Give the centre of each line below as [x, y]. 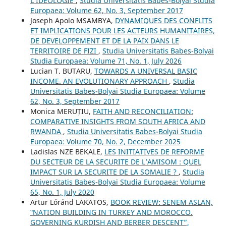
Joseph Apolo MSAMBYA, [72, 21]
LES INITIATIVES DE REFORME [154, 152]
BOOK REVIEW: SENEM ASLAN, [161, 202]
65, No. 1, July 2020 [62, 192]
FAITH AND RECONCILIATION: [143, 111]
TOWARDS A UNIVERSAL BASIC [146, 71]
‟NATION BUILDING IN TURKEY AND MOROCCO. [111, 212]
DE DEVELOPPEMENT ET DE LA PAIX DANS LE [104, 41]
